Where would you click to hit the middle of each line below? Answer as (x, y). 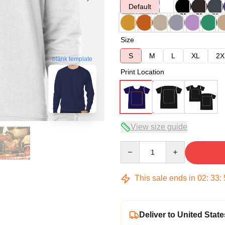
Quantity (133, 146)
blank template (72, 59)
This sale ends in (165, 178)
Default (140, 7)
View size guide (159, 127)
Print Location (142, 72)
